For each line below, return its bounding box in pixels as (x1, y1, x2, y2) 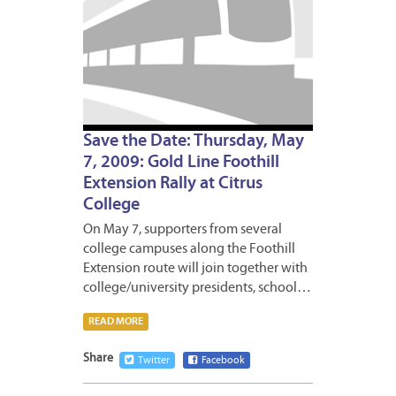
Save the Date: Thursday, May (83, 133, 304, 151)
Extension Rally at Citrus (83, 175, 263, 194)
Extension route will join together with (83, 262, 308, 277)
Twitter (138, 355, 170, 367)
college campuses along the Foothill (83, 242, 295, 257)
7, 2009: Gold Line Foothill (83, 154, 279, 172)
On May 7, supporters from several (83, 223, 282, 238)
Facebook (202, 355, 245, 367)
